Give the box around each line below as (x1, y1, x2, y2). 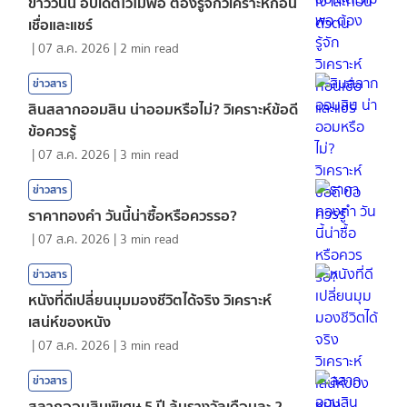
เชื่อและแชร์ (28, 12, 93, 36)
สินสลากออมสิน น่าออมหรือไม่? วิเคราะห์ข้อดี (28, 96, 298, 121)
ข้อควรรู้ (28, 118, 76, 143)
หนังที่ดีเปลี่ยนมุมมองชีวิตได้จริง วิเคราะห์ (28, 287, 272, 312)
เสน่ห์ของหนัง (28, 309, 111, 333)
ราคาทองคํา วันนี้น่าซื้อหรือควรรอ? (28, 203, 237, 227)
